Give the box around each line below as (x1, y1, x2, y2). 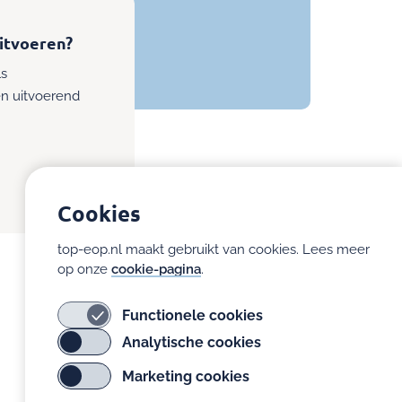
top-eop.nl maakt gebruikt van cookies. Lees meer (57, 241, 370, 258)
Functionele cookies (122, 306, 263, 324)
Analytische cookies (122, 333, 261, 351)
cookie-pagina (111, 261, 201, 277)
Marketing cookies (122, 367, 249, 385)
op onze (57, 261, 111, 277)
